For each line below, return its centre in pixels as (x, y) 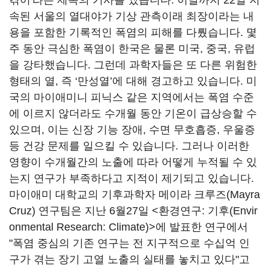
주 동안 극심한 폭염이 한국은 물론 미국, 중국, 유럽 (132, 49)
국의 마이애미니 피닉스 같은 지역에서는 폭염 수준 (131, 97)
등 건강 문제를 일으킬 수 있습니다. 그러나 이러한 (129, 146)
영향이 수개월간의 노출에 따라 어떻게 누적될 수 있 (133, 162)
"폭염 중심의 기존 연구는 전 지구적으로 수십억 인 (129, 243)
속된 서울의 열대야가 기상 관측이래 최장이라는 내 (131, 16)
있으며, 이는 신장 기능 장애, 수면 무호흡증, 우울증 (132, 130)
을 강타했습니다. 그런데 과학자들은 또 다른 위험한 (133, 65)
